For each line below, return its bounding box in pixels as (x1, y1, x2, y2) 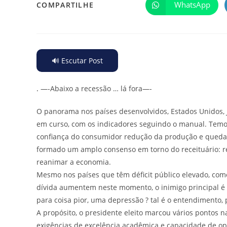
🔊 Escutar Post (52, 55, 103, 65)
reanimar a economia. (36, 157, 111, 167)
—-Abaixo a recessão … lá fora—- (41, 83, 152, 93)
